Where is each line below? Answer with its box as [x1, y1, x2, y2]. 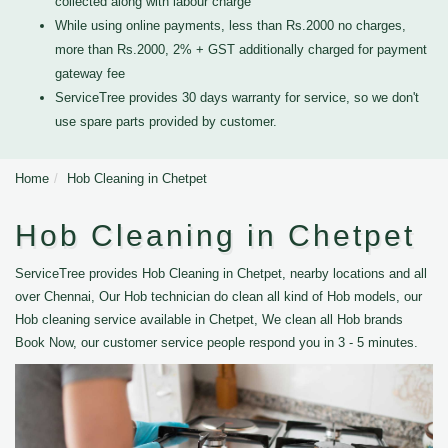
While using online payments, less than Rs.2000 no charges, [55, 18, 406, 33]
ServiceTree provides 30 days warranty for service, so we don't [55, 90, 419, 105]
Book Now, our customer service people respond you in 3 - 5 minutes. [15, 335, 418, 350]
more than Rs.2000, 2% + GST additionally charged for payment [55, 42, 427, 57]
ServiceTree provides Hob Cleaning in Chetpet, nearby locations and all [15, 266, 427, 281]
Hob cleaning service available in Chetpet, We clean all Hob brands [15, 312, 403, 327]
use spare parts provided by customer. [55, 114, 277, 129]
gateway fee [55, 66, 125, 81]
